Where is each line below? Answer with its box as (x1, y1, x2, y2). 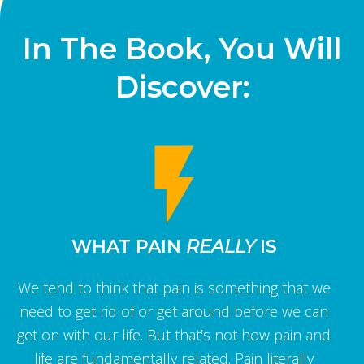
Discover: (115, 68, 249, 105)
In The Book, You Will (23, 30, 341, 67)
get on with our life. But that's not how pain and (17, 324, 331, 344)
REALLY (185, 235, 255, 258)
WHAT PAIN (71, 235, 186, 258)
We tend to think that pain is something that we (17, 277, 331, 297)
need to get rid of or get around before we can (19, 301, 328, 321)
